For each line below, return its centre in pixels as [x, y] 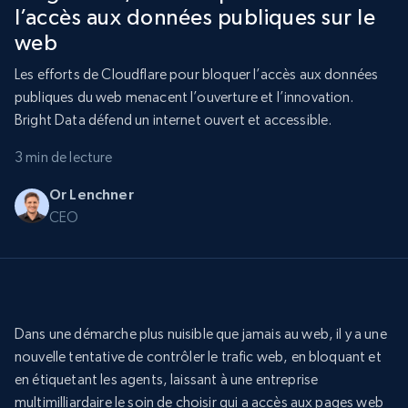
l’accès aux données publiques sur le [195, 17]
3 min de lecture [64, 158]
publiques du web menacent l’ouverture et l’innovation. [184, 97]
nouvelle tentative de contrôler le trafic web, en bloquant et [198, 357]
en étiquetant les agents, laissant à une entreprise [167, 380]
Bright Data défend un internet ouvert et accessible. [173, 120]
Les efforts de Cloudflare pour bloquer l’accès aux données [197, 75]
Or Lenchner [92, 194]
